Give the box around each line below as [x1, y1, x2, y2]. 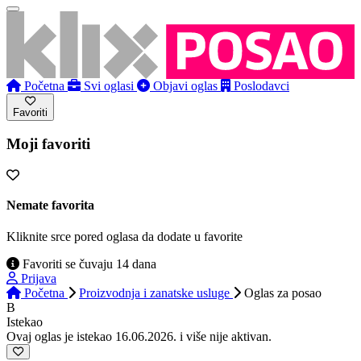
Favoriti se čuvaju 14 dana [19, 257, 156, 272]
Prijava [21, 272, 56, 286]
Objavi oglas [153, 78, 218, 93]
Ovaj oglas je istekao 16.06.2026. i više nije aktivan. [6, 330, 272, 344]
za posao [274, 286, 322, 301]
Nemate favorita [6, 198, 94, 213]
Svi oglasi [84, 78, 134, 93]
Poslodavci [234, 78, 289, 93]
